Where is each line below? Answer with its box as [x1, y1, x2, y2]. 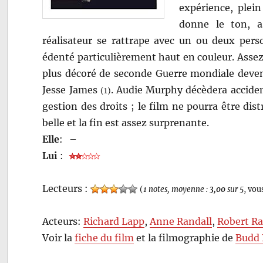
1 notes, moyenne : [143, 184, 210, 194]
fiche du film [75, 231, 134, 244]
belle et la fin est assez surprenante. [42, 116, 210, 129]
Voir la [42, 231, 75, 244]
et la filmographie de [134, 231, 236, 244]
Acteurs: [42, 215, 84, 227]
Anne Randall [150, 215, 213, 227]
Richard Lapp [83, 215, 145, 227]
